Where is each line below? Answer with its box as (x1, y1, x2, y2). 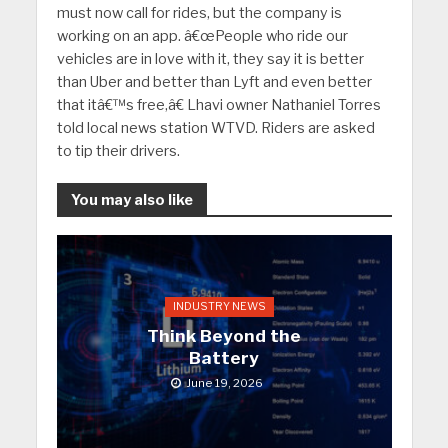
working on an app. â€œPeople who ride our (56, 27, 348, 46)
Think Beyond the (147, 326, 301, 347)
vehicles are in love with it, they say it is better (56, 50, 364, 69)
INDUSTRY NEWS (172, 300, 266, 314)
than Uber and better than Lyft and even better (56, 73, 372, 92)
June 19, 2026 (186, 376, 263, 391)
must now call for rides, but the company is (56, 4, 342, 23)
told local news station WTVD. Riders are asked (56, 119, 375, 138)
